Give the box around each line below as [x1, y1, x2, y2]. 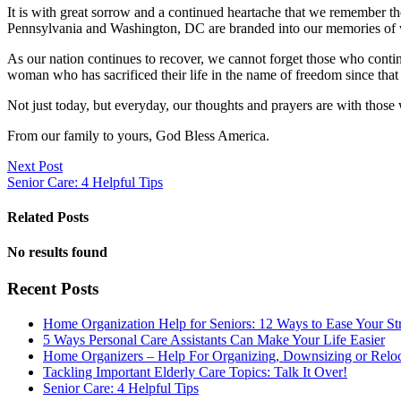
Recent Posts [7, 279, 98, 299]
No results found [7, 244, 107, 260]
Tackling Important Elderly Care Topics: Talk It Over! [43, 364, 347, 380]
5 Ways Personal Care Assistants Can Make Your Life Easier [43, 332, 385, 348]
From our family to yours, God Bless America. [7, 127, 269, 143]
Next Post [7, 158, 63, 174]
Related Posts [7, 209, 89, 225]
